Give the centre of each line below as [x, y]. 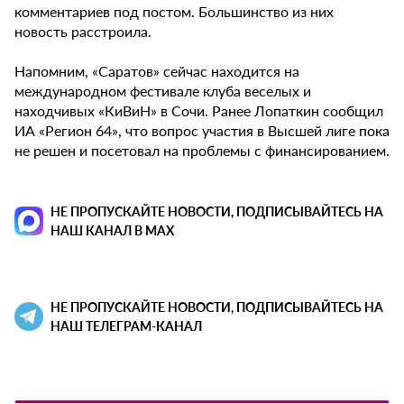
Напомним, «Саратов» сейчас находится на [157, 71]
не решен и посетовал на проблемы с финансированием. [202, 151]
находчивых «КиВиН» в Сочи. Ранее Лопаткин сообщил [199, 111]
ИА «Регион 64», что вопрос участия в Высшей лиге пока [202, 131]
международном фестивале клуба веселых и [163, 91]
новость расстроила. [83, 32]
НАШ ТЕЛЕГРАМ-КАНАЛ [126, 326]
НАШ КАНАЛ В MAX [112, 230]
